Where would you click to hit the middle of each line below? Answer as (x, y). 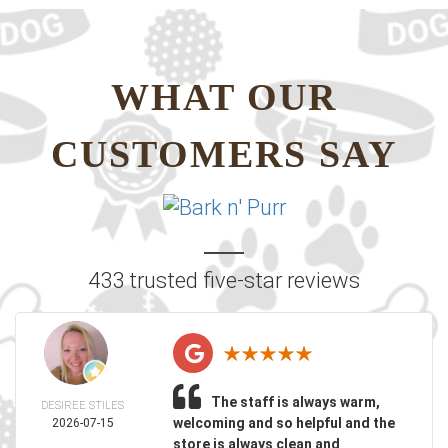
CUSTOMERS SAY (224, 154)
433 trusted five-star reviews (224, 281)
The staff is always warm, (295, 402)
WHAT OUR (224, 97)
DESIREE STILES (82, 406)
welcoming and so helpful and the (283, 423)
